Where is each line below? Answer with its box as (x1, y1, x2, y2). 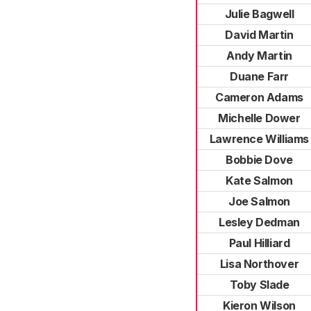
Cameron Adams (215, 90, 303, 104)
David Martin (225, 28, 294, 42)
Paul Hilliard (228, 236, 290, 250)
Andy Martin (226, 49, 292, 62)
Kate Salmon (226, 174, 293, 187)
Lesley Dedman (219, 215, 300, 229)
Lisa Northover (219, 257, 299, 271)
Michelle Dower (218, 111, 301, 125)
